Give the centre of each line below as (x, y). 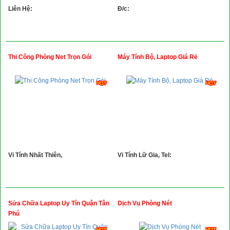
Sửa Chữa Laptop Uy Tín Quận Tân (59, 203)
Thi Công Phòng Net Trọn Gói (50, 57)
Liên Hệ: (20, 9)
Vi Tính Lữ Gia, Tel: (145, 155)
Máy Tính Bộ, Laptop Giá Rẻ (158, 57)
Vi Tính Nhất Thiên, (35, 155)
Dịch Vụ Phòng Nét (145, 203)
